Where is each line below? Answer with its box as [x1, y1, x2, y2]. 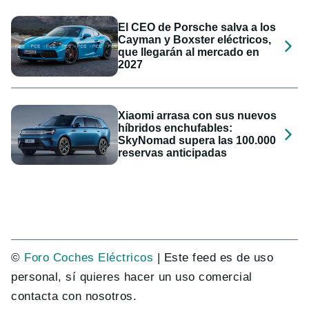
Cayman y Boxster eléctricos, [118, 33, 272, 46]
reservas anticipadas [118, 147, 228, 159]
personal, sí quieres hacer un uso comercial [11, 270, 252, 283]
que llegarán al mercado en [118, 46, 260, 58]
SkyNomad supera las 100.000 [118, 134, 277, 147]
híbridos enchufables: [118, 122, 233, 134]
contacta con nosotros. [11, 289, 137, 303]
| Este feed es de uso [153, 250, 274, 264]
